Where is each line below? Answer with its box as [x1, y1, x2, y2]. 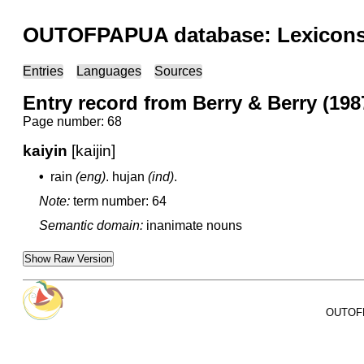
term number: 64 [73, 194, 167, 208]
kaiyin [23, 142, 67, 159]
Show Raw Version [24, 253, 112, 265]
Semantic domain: [39, 219, 143, 232]
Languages [76, 64, 141, 78]
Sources [154, 64, 202, 78]
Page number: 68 [23, 115, 122, 128]
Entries [23, 64, 63, 78]
